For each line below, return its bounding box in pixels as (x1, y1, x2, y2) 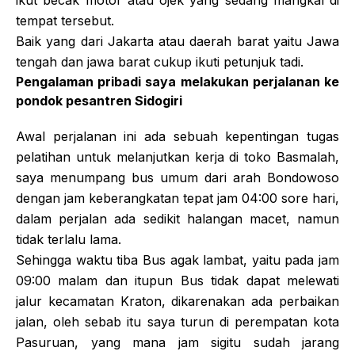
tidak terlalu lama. (16, 231, 121, 247)
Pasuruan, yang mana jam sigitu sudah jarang (16, 334, 339, 350)
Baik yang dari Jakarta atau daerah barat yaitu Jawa (16, 33, 339, 49)
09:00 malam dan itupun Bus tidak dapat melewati (16, 273, 339, 288)
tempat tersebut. (16, 13, 114, 29)
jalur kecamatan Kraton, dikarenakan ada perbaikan (16, 293, 339, 309)
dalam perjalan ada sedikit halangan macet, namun (16, 211, 339, 227)
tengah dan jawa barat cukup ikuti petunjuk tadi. (16, 54, 303, 70)
